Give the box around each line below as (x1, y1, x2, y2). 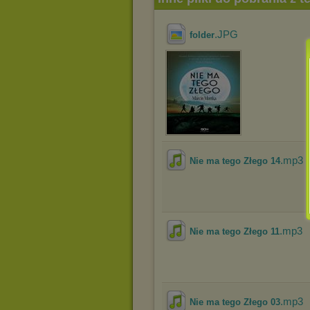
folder (190, 30, 215, 40)
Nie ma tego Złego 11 (190, 226, 280, 237)
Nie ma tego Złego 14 (190, 156, 280, 166)
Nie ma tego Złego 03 (190, 297, 280, 307)
